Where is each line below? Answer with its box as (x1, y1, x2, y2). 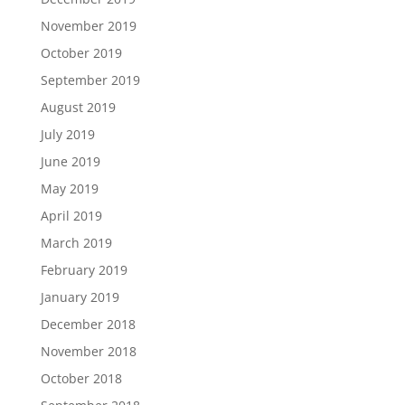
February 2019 (40, 260, 127, 278)
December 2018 (40, 315, 136, 333)
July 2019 (40, 125, 95, 143)
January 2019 (40, 287, 119, 306)
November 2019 (40, 16, 137, 34)
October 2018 (40, 369, 122, 387)
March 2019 (40, 233, 112, 251)
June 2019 (40, 152, 100, 170)
